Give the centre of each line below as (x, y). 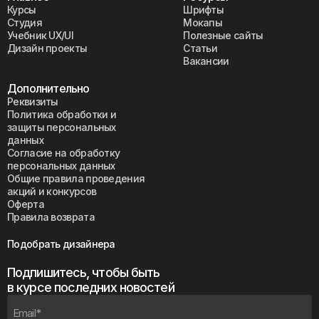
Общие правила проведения (76, 178)
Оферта (26, 204)
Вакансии (206, 61)
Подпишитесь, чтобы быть (84, 272)
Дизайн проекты (47, 48)
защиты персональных (62, 127)
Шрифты (204, 10)
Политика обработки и (62, 114)
